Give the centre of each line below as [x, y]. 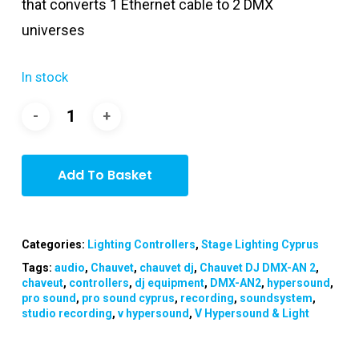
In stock [44, 77]
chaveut [42, 282]
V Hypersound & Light [252, 313]
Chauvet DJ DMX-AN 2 [257, 267]
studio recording [67, 313]
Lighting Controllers [141, 244]
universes [53, 30]
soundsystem [276, 298]
